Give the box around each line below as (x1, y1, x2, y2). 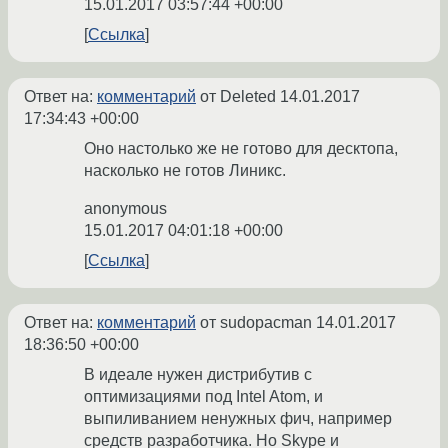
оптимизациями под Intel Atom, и (84, 388, 323, 406)
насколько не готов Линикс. (84, 162, 286, 180)
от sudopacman (196, 314, 316, 332)
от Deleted (196, 88, 280, 106)
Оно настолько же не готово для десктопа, (84, 140, 398, 158)
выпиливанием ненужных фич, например (84, 410, 392, 428)
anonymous (84, 200, 167, 218)
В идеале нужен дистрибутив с (84, 366, 312, 384)
